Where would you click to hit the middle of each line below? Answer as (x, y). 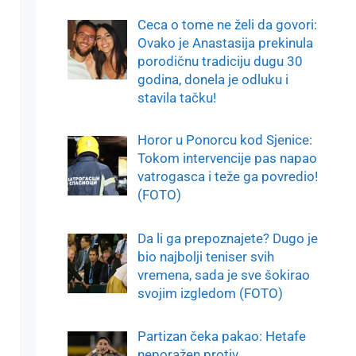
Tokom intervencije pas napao (227, 159)
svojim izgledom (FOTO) (210, 293)
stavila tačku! (176, 97)
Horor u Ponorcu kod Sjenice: (224, 140)
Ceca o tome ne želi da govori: (227, 24)
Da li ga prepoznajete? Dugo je (227, 238)
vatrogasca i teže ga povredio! (227, 177)
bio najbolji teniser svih (205, 256)
